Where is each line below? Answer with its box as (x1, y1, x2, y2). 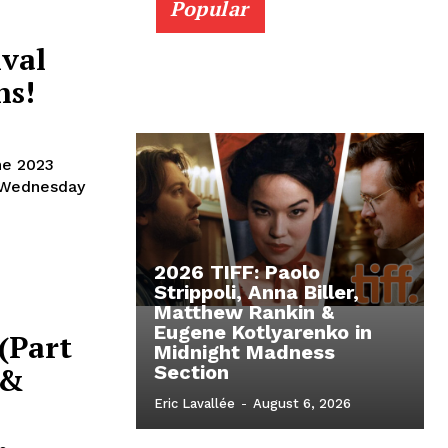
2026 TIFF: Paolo (154, 260, 320, 285)
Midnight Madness (154, 340, 335, 365)
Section (154, 360, 229, 385)
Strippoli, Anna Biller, (154, 280, 359, 305)
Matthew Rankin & (154, 300, 334, 325)
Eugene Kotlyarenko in (154, 320, 372, 345)
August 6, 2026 (253, 396, 351, 412)
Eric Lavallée (154, 396, 235, 412)
